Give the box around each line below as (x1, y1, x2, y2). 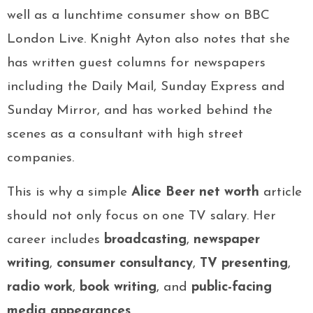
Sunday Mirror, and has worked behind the (7, 104, 272, 118)
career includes (7, 233, 104, 247)
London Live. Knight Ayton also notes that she (7, 33, 290, 47)
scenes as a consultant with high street (7, 128, 243, 142)
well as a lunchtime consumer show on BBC (7, 9, 270, 23)
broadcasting (104, 233, 187, 247)
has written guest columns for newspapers (7, 57, 265, 71)
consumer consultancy (57, 257, 193, 271)
